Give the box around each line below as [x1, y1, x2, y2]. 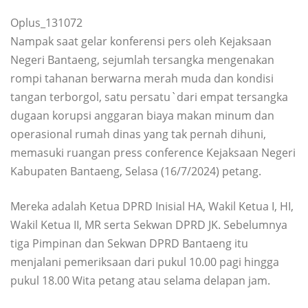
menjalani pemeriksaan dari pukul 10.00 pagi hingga [10, 254, 279, 269]
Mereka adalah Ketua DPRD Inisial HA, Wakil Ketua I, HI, [10, 198, 294, 214]
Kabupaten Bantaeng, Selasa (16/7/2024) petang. [10, 163, 261, 179]
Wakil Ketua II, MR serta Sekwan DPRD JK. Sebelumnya [10, 217, 287, 232]
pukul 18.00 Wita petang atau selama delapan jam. [10, 272, 270, 288]
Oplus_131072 [10, 14, 82, 30]
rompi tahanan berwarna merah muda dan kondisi [10, 70, 274, 86]
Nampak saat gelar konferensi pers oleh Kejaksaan [10, 33, 272, 49]
